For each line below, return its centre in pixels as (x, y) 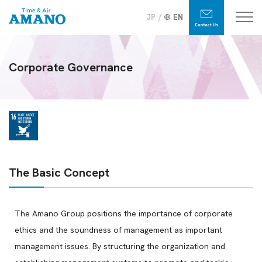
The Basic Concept (59, 173)
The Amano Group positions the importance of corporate (124, 214)
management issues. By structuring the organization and (120, 247)
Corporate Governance (71, 67)
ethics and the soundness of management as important (118, 230)
